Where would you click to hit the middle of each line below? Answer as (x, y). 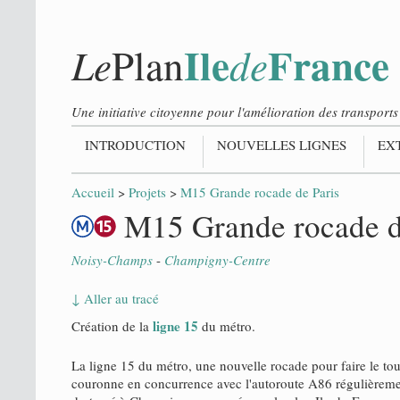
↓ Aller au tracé (115, 298)
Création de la (112, 326)
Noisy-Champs (112, 260)
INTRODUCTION (135, 145)
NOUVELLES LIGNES (282, 145)
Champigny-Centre (217, 260)
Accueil (93, 192)
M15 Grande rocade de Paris (260, 192)
